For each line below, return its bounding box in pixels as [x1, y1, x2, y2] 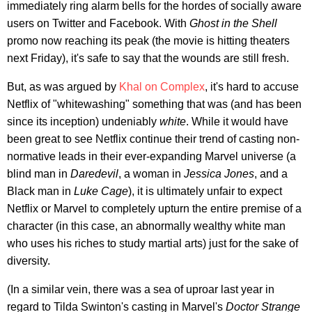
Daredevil [70, 167, 118, 180]
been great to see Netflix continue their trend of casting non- [7, 132, 299, 145]
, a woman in [118, 167, 184, 180]
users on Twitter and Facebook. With [7, 17, 189, 29]
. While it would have [186, 115, 288, 127]
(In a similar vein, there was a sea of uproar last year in [7, 283, 274, 295]
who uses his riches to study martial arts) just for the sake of [7, 237, 298, 249]
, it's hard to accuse [205, 80, 299, 93]
